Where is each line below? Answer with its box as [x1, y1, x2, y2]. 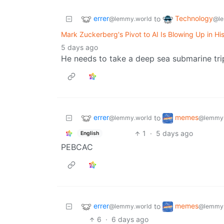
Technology [175, 14, 213, 23]
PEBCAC [61, 142, 93, 152]
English [80, 129, 99, 136]
